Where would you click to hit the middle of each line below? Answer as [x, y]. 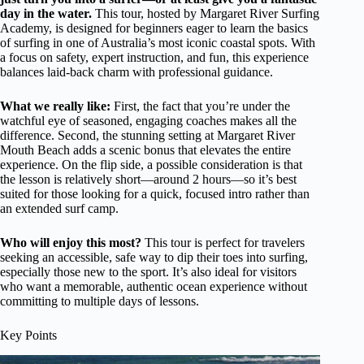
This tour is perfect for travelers [223, 243]
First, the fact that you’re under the [200, 106]
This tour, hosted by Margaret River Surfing [206, 13]
